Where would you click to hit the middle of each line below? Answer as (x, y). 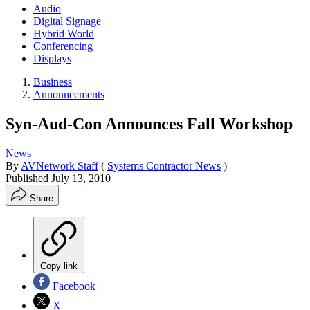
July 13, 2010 (81, 178)
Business (53, 82)
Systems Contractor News (164, 165)
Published (28, 178)
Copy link (59, 266)
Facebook (73, 286)
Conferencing (63, 46)
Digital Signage (67, 21)
